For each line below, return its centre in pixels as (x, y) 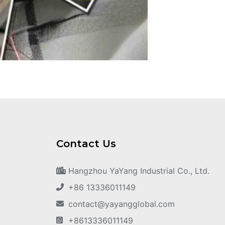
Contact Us (86, 143)
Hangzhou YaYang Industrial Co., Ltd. (139, 171)
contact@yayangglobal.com (121, 204)
